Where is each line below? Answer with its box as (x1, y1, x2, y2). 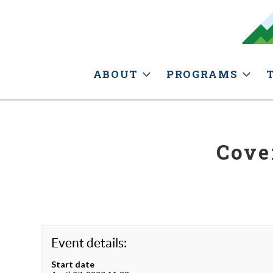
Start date (51, 258, 95, 269)
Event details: (51, 235, 127, 250)
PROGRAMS (166, 67, 238, 82)
